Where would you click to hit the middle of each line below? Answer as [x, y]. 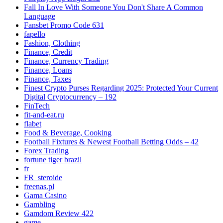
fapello [35, 34]
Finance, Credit [48, 52]
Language [40, 16]
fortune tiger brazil [53, 160]
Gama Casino [45, 196]
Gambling [40, 205]
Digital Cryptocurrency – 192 [70, 97]
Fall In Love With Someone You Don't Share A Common [113, 7]
